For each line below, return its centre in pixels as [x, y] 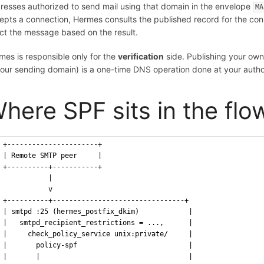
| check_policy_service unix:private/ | [98, 234]
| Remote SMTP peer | [53, 156]
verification [141, 56]
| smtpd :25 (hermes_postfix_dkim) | [98, 212]
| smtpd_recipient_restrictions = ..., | [98, 223]
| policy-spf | [98, 245]
